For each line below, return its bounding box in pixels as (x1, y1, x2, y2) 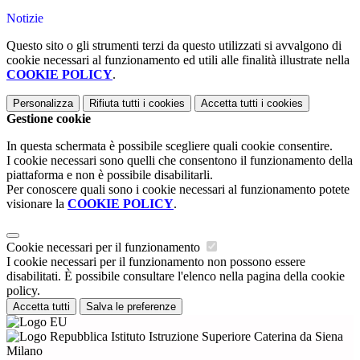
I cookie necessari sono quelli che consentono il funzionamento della (6, 153, 353, 167)
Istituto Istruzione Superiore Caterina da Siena (108, 329, 343, 343)
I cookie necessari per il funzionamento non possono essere (6, 255, 305, 268)
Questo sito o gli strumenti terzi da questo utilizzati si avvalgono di (6, 39, 342, 52)
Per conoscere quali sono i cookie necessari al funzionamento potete (6, 182, 350, 196)
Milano (6, 344, 43, 358)
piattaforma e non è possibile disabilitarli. (6, 168, 213, 182)
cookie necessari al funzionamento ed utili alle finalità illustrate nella (6, 53, 350, 67)
